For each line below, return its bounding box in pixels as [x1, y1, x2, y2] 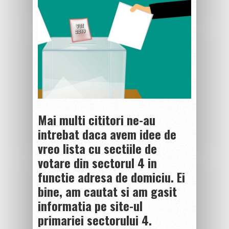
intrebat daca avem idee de [38, 124, 176, 143]
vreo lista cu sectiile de [38, 139, 157, 157]
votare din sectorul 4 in [38, 153, 157, 172]
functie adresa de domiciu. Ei [38, 167, 185, 186]
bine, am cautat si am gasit [38, 181, 177, 200]
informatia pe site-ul [38, 196, 143, 215]
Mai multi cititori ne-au [38, 110, 155, 129]
